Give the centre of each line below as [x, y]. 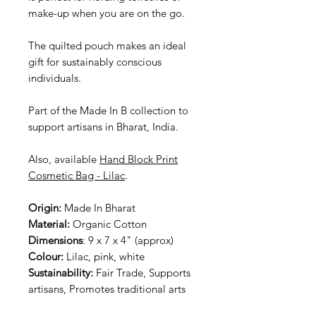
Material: [49, 224]
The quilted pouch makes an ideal [107, 45]
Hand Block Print [139, 159]
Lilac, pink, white [105, 256]
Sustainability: [61, 272]
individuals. [55, 78]
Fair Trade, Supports [142, 272]
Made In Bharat [100, 207]
